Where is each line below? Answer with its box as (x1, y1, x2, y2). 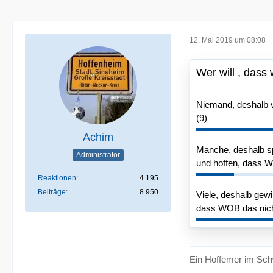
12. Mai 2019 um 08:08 (190, 35, 266, 44)
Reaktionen (38, 174, 76, 182)
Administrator (76, 150, 120, 159)
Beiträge (38, 188, 66, 196)
